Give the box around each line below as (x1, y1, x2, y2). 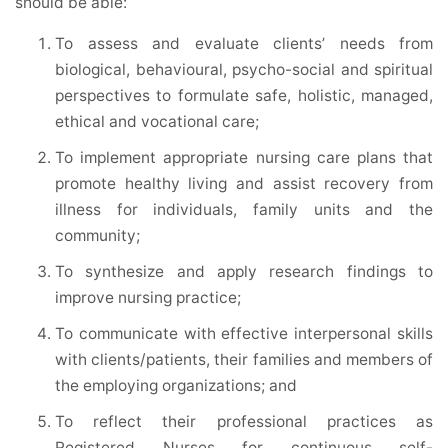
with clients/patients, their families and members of (55, 350, 433, 370)
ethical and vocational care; (55, 112, 259, 132)
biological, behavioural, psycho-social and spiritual (55, 60, 433, 80)
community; (55, 226, 140, 246)
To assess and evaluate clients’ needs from (55, 34, 433, 54)
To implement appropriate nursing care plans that (55, 148, 433, 168)
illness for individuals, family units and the (55, 200, 433, 220)
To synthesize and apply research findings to (55, 262, 433, 282)
